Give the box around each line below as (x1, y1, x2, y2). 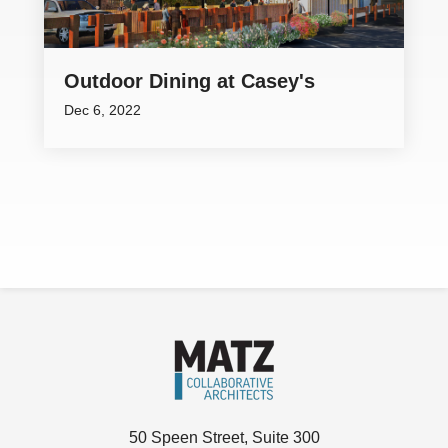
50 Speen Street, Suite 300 (128, 429, 320, 446)
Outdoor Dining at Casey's (64, 70, 315, 92)
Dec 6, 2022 (64, 102, 141, 118)
